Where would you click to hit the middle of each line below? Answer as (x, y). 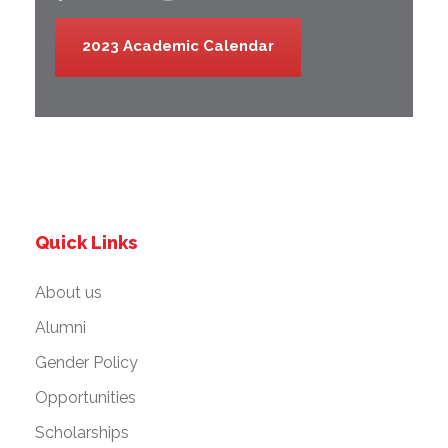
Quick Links (86, 243)
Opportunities (85, 398)
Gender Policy (86, 363)
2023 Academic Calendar (178, 46)
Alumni (60, 328)
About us (68, 293)
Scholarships (82, 433)
